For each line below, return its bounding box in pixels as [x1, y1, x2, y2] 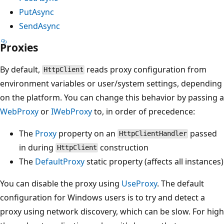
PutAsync [19, 6, 54, 17]
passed [188, 127, 217, 139]
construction [98, 141, 149, 153]
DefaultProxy [35, 155, 84, 167]
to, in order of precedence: [92, 105, 195, 117]
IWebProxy [51, 105, 92, 117]
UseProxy [121, 177, 157, 189]
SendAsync [19, 20, 60, 31]
